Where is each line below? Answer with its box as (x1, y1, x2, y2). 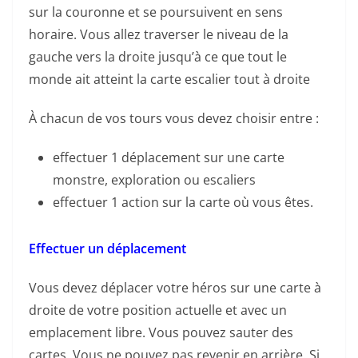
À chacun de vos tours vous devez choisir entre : (29, 109, 319, 128)
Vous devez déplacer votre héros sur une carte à (29, 279, 321, 297)
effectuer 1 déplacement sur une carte (53, 149, 284, 167)
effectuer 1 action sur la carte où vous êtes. (53, 193, 313, 212)
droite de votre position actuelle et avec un (29, 301, 287, 320)
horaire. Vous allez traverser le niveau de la (29, 26, 288, 44)
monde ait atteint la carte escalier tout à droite (29, 70, 310, 89)
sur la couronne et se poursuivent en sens (29, 3, 283, 22)
